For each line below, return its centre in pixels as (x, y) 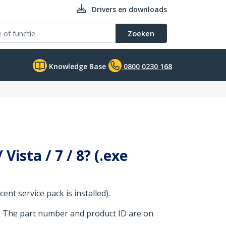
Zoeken (141, 33)
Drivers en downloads (129, 9)
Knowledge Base (76, 66)
